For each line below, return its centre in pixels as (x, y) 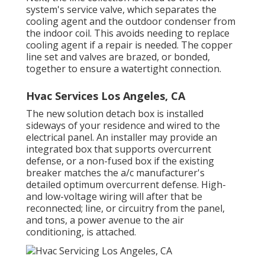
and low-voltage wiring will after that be (114, 196)
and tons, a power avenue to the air (105, 220)
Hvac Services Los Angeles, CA (106, 96)
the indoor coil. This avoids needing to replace (128, 33)
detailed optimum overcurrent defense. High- (126, 184)
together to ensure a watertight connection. (124, 68)
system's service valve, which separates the (121, 9)
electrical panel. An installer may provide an (122, 137)
